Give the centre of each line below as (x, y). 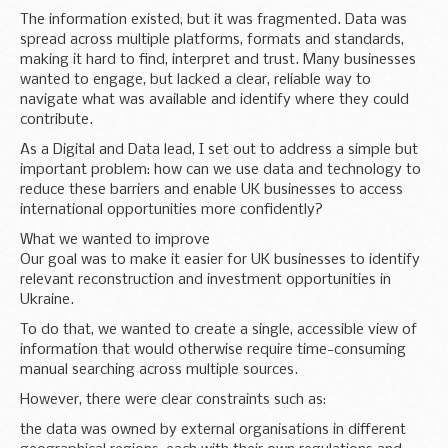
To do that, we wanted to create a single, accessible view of (218, 329)
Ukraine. (47, 299)
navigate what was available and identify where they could (214, 99)
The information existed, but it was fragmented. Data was (213, 19)
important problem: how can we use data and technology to (220, 169)
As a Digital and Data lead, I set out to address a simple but (219, 149)
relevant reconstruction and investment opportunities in (205, 279)
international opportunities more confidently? (171, 209)
